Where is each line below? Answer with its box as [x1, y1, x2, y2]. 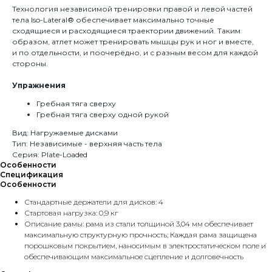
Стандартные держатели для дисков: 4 [24, 197, 163, 206]
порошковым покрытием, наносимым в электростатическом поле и [24, 241, 266, 250]
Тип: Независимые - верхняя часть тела [12, 139, 162, 148]
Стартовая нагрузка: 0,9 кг [24, 208, 118, 217]
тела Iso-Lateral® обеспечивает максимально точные [12, 15, 214, 24]
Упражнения [12, 81, 66, 90]
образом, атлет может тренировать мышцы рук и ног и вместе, [12, 37, 254, 46]
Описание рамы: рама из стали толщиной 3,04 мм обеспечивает [24, 219, 253, 228]
